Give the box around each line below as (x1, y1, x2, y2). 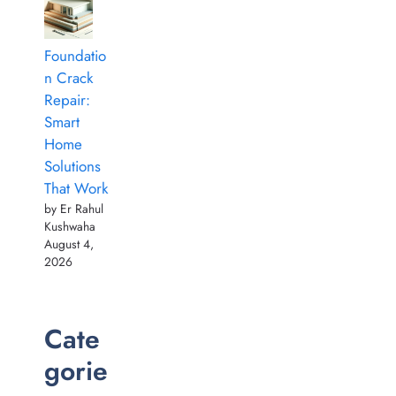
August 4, (44, 234, 94, 253)
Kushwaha (44, 217, 95, 235)
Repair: (44, 88, 90, 110)
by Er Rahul (44, 199, 103, 217)
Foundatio (44, 44, 106, 66)
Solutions (44, 155, 101, 177)
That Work (44, 177, 108, 199)
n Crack (44, 66, 93, 88)
